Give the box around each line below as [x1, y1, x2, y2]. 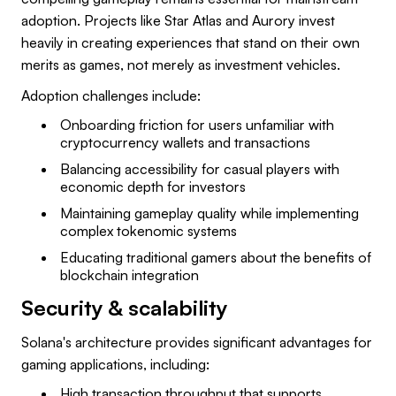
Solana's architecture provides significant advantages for [21, 332, 372, 351]
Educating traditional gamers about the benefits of [60, 247, 371, 266]
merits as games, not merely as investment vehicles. [21, 55, 340, 73]
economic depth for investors [60, 177, 246, 195]
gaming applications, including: [21, 354, 209, 373]
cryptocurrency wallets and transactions [60, 133, 310, 151]
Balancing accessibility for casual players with [60, 159, 339, 178]
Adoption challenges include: [21, 86, 201, 104]
